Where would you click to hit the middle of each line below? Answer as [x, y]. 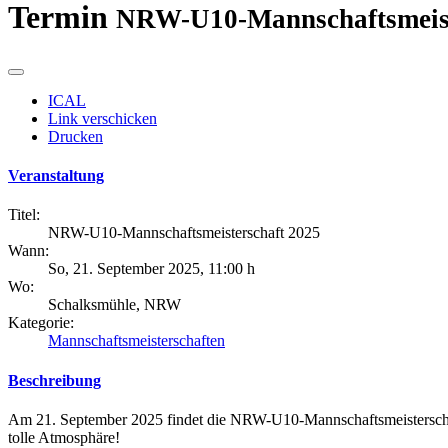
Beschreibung [54, 380]
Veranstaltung [56, 176]
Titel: [24, 215]
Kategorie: [41, 323]
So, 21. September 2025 [124, 269]
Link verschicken [102, 118]
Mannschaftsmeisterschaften [136, 341]
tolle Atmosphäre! [64, 437]
